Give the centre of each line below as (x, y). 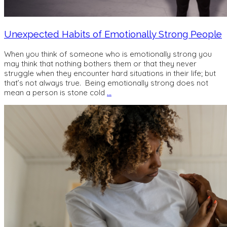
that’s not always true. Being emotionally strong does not (106, 83)
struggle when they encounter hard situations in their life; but (110, 73)
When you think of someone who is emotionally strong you (108, 54)
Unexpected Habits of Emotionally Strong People (113, 34)
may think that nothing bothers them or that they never (100, 63)
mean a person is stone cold (55, 92)
